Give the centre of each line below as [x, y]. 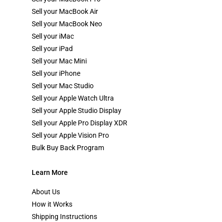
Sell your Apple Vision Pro [70, 135]
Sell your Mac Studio [63, 85]
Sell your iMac [53, 36]
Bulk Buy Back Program [68, 147]
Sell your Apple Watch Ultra [73, 98]
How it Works [52, 204]
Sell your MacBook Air [65, 11]
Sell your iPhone [56, 73]
